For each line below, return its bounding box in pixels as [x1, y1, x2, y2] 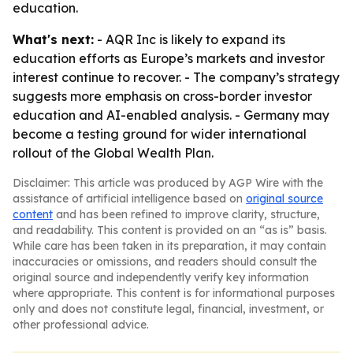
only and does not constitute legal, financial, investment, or [13, 302, 324, 316]
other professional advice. [13, 318, 149, 332]
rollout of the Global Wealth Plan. [13, 145, 214, 161]
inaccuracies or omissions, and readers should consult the [13, 255, 317, 269]
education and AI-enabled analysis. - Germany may [13, 107, 329, 123]
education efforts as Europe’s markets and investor [13, 50, 325, 66]
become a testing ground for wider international [13, 126, 307, 142]
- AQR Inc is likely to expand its [94, 32, 285, 47]
